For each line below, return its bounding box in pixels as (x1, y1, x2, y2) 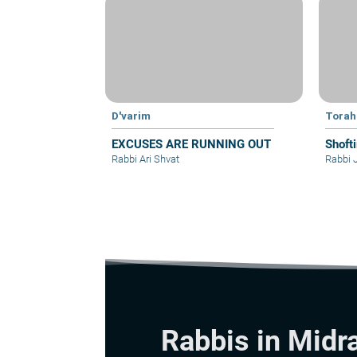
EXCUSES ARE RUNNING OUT (112, 136, 271, 151)
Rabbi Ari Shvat (112, 152, 179, 165)
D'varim (112, 108, 151, 122)
